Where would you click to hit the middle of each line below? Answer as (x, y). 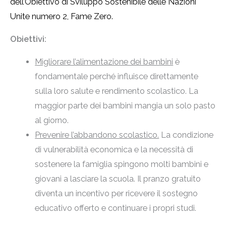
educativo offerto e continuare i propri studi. (116, 208)
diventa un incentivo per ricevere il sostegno (117, 194)
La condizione (186, 135)
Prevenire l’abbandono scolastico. (97, 135)
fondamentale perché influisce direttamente (117, 77)
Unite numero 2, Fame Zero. (62, 16)
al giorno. (52, 121)
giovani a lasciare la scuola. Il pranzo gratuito (118, 179)
